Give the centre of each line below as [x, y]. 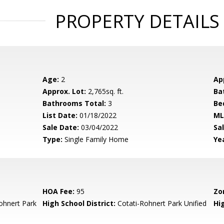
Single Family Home [96, 139]
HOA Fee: [59, 191]
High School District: [79, 203]
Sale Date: [61, 127]
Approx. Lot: [64, 91]
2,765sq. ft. [105, 91]
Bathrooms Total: [74, 103]
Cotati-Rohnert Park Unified [161, 203]
